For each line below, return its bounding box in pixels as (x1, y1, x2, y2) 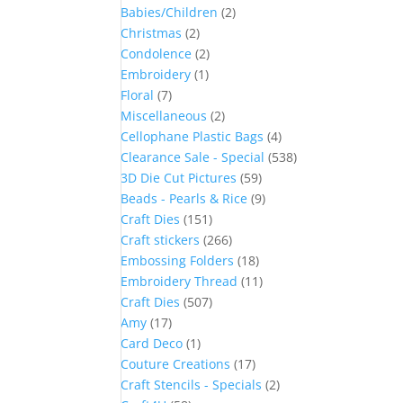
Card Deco (121, 335, 184, 352)
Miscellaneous (121, 107, 208, 124)
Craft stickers (121, 231, 201, 248)
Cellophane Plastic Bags (121, 128, 264, 145)
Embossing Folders (121, 252, 235, 269)
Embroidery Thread (121, 273, 238, 290)
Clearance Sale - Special (121, 148, 265, 166)
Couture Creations (121, 355, 231, 372)
